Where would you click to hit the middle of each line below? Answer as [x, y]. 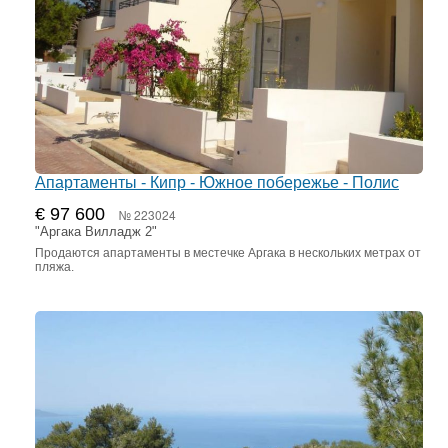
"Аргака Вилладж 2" [96, 232]
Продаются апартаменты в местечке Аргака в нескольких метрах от [228, 253]
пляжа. [54, 267]
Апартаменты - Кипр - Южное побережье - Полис [217, 183]
